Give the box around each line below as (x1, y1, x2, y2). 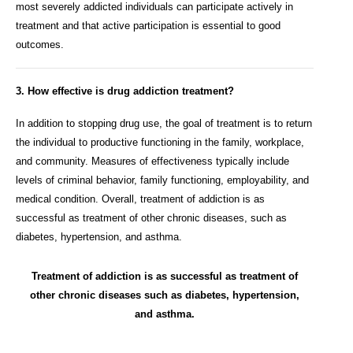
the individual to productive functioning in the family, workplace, (16, 136, 304, 149)
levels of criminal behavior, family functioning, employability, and (16, 174, 309, 187)
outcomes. (16, 39, 64, 51)
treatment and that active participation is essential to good (16, 20, 281, 32)
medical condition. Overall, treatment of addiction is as (16, 193, 265, 206)
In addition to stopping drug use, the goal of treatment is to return (16, 117, 312, 130)
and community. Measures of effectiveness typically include (16, 155, 289, 168)
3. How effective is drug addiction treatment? (16, 84, 234, 97)
